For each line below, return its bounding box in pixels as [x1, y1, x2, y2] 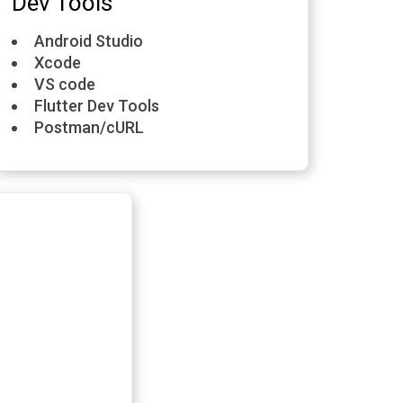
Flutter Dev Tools [33, 96, 159, 115]
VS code [33, 75, 95, 94]
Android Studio [33, 31, 143, 50]
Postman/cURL [33, 118, 144, 137]
